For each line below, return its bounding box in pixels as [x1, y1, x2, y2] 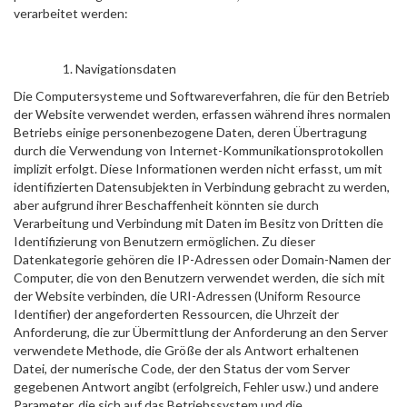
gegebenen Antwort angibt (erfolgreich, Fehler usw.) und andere [14, 379, 379, 394]
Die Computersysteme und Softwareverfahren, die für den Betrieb [14, 88, 390, 104]
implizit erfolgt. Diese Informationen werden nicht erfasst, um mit [14, 161, 382, 176]
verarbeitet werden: [14, 5, 128, 21]
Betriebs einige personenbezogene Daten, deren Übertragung [14, 124, 367, 140]
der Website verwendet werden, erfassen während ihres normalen [14, 106, 391, 122]
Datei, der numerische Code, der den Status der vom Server [14, 361, 350, 376]
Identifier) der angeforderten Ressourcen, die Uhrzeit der [14, 306, 339, 322]
